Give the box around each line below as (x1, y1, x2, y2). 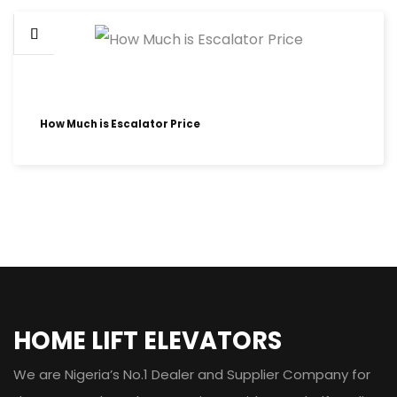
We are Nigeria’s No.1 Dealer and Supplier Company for (13, 365, 370, 384)
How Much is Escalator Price (40, 117, 200, 131)
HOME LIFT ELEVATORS (13, 323, 282, 358)
